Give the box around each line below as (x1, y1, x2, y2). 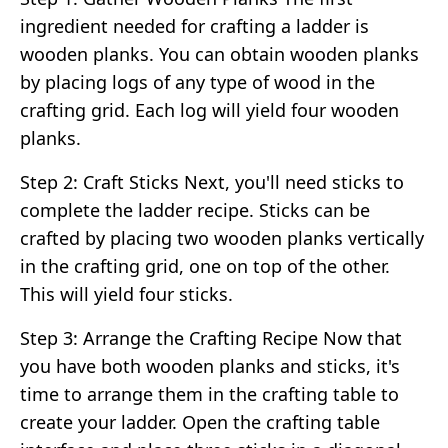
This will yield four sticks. (20, 281, 233, 306)
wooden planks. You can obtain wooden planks (20, 41, 419, 66)
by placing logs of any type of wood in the (20, 69, 375, 94)
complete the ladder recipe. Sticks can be (20, 197, 370, 222)
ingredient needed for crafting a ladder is (20, 13, 369, 38)
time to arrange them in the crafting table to (20, 381, 399, 406)
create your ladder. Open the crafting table (20, 409, 380, 434)
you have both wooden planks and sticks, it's (20, 353, 400, 378)
